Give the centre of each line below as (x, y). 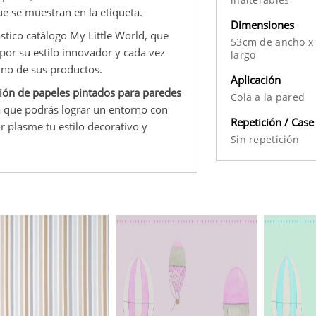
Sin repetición (265, 139)
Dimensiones (262, 24)
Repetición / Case (272, 122)
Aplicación (256, 79)
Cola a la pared (268, 97)
